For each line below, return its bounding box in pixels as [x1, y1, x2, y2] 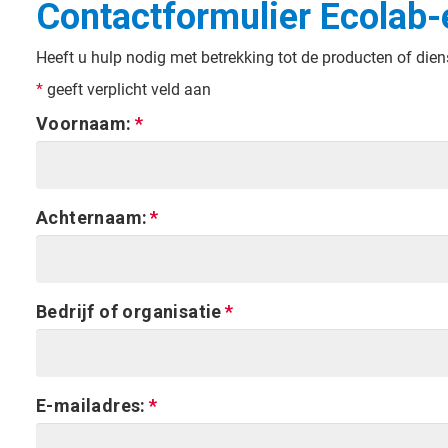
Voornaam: [36, 113, 132, 134]
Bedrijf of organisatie [36, 301, 222, 322]
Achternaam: [36, 207, 148, 228]
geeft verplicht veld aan [43, 80, 211, 99]
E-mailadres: [36, 395, 146, 416]
